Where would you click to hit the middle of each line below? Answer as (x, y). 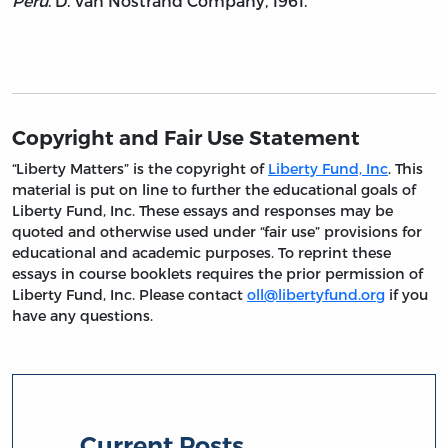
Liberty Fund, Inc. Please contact (129, 294)
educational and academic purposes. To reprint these (201, 252)
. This (405, 168)
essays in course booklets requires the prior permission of (217, 273)
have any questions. (82, 315)
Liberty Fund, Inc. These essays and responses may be (202, 210)
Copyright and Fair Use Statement (186, 137)
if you (406, 294)
